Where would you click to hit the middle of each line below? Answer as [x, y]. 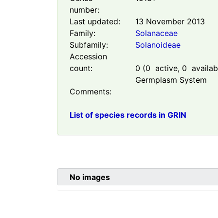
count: [81, 68]
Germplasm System [171, 80]
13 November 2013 [170, 22]
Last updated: [95, 22]
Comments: [91, 92]
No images [90, 177]
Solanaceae [156, 33]
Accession [88, 57]
